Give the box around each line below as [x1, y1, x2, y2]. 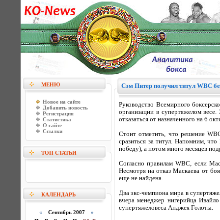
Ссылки [43, 128, 62, 134]
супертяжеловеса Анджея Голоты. [119, 204, 213, 211]
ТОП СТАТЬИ [41, 150, 77, 156]
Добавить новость [43, 105, 88, 110]
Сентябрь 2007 [42, 209, 91, 215]
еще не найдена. [119, 175, 163, 182]
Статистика [43, 116, 71, 122]
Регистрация [43, 110, 74, 116]
